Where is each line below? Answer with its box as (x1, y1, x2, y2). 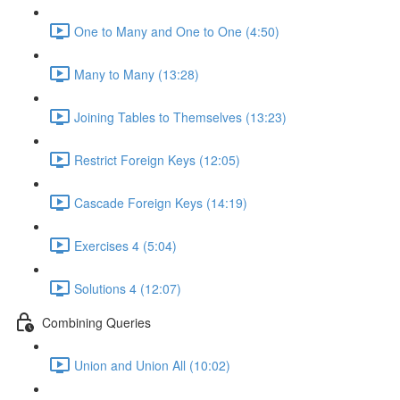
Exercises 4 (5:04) (74, 236, 177, 254)
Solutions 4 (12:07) (74, 279, 181, 297)
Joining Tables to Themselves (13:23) (74, 107, 287, 126)
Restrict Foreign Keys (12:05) (74, 150, 240, 169)
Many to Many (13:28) (74, 64, 199, 83)
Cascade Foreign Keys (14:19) (74, 193, 247, 212)
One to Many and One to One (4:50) (74, 21, 279, 40)
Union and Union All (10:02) (74, 355, 230, 374)
